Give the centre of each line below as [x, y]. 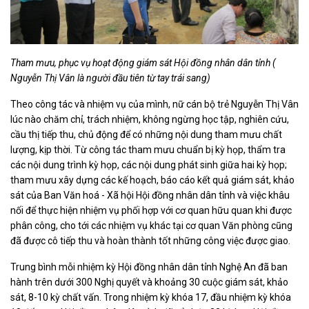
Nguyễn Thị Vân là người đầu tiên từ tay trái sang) [110, 78]
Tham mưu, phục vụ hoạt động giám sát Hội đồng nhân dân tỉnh [140, 62]
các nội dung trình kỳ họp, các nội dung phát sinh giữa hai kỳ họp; [149, 165]
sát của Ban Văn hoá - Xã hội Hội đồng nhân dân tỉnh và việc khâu [150, 195]
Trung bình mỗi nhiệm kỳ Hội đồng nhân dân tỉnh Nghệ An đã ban [149, 267]
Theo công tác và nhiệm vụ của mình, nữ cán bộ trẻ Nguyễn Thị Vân [154, 104]
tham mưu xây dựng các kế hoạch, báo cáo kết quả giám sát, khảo [152, 180]
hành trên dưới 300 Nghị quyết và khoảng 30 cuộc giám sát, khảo [149, 282]
